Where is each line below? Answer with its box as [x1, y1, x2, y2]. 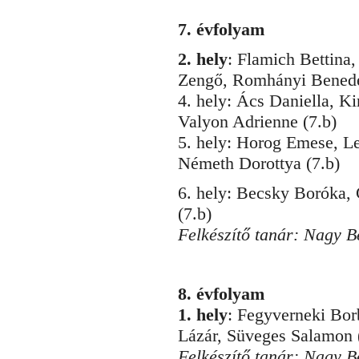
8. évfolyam [178, 284, 264, 304]
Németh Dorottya [178, 153, 301, 173]
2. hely [178, 49, 228, 69]
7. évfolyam [178, 19, 264, 39]
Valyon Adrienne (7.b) [178, 111, 337, 131]
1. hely [178, 305, 228, 325]
